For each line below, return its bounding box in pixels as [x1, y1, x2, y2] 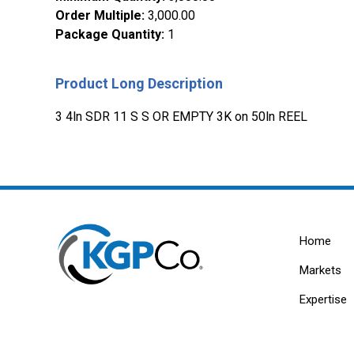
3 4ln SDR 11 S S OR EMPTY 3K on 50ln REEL [55, 109, 307, 125]
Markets [299, 263, 341, 278]
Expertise [299, 292, 347, 307]
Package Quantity [55, 27, 161, 43]
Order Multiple [55, 8, 141, 24]
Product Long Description [55, 75, 223, 92]
